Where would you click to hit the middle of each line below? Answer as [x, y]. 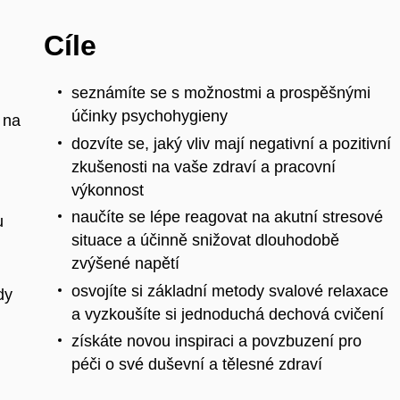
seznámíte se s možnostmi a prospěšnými [221, 93]
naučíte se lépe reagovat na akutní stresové [227, 217]
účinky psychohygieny [150, 117]
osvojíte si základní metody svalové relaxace [230, 291]
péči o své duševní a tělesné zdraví [197, 365]
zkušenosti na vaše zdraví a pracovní [204, 167]
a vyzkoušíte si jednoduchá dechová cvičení [228, 314]
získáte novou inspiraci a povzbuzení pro [217, 342]
